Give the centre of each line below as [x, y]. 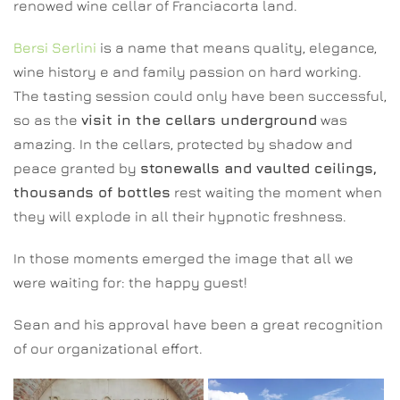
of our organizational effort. [108, 348]
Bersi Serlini [57, 47]
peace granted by [77, 168]
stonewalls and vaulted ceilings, [258, 168]
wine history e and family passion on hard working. [187, 71]
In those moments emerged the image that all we [183, 258]
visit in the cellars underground [199, 120]
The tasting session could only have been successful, [200, 96]
